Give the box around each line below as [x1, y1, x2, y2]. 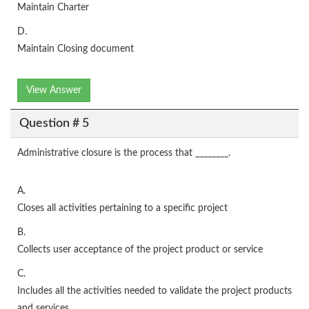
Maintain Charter [17, 3, 89, 12]
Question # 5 [19, 117, 89, 130]
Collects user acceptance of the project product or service [17, 245, 263, 255]
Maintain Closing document [17, 44, 134, 54]
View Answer [26, 86, 81, 95]
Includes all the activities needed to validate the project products [17, 286, 292, 296]
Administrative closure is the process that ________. [17, 148, 230, 158]
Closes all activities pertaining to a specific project [17, 203, 228, 213]
